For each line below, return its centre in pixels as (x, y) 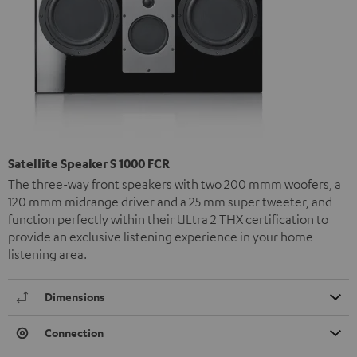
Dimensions (75, 297)
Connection (74, 333)
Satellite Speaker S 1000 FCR (89, 163)
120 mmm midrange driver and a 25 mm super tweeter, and (170, 202)
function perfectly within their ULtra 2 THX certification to (168, 219)
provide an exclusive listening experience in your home (161, 237)
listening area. (47, 254)
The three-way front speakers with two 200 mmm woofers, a (175, 184)
